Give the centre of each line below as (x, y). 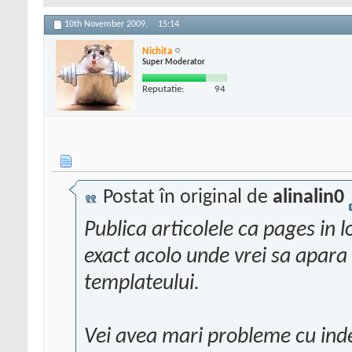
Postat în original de (185, 198)
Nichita (157, 51)
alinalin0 (308, 198)
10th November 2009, (107, 25)
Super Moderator (174, 62)
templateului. (142, 284)
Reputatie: (163, 89)
